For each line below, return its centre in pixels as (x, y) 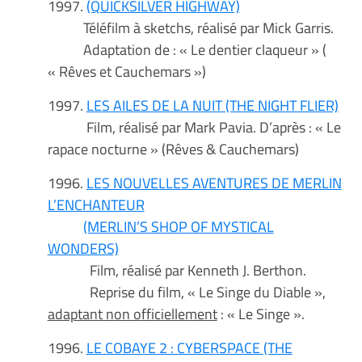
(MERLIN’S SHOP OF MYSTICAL (178, 227)
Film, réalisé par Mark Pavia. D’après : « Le (194, 127)
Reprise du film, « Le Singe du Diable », (186, 292)
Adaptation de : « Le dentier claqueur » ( (187, 50)
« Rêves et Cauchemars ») (126, 72)
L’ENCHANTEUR (96, 205)
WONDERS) (83, 248)
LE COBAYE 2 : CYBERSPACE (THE (189, 348)
